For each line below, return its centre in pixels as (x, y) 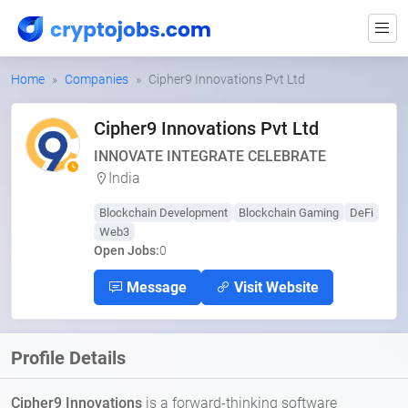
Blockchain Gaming (289, 213)
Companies (97, 79)
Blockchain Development (163, 213)
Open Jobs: (127, 250)
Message (155, 287)
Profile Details (68, 358)
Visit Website (275, 287)
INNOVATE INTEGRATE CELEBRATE (210, 156)
